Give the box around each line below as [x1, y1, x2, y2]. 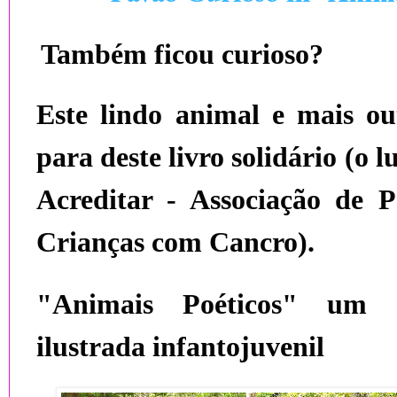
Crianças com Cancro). [36, 226, 315, 258]
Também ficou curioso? [41, 38, 323, 70]
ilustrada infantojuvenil [36, 331, 324, 362]
